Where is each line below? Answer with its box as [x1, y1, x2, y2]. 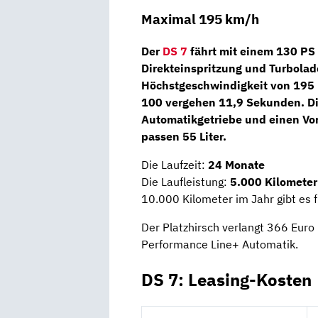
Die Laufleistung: [141, 174, 230, 189]
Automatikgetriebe [141, 111, 242, 126]
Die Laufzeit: [141, 157, 208, 172]
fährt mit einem [187, 43, 276, 58]
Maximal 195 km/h [141, 10, 259, 28]
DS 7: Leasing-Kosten [141, 268, 312, 291]
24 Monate [208, 157, 265, 172]
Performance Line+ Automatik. [141, 236, 298, 251]
